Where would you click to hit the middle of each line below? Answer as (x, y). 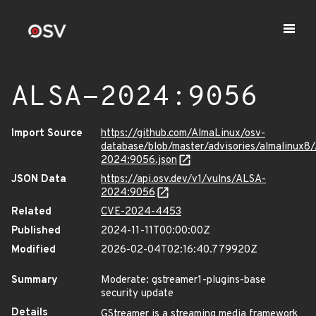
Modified (34, 250)
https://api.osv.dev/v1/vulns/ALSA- (183, 180)
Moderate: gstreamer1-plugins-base (183, 280)
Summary (35, 280)
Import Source (47, 134)
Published (36, 231)
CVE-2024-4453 (141, 212)
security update (137, 294)
